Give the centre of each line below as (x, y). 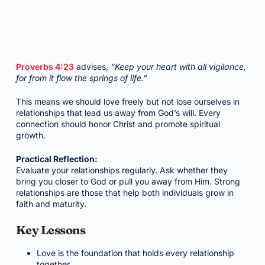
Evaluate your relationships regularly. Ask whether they (122, 170)
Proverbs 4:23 (45, 67)
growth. (30, 135)
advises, (92, 67)
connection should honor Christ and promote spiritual (118, 124)
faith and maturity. (51, 204)
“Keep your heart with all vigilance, (178, 67)
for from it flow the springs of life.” (81, 78)
